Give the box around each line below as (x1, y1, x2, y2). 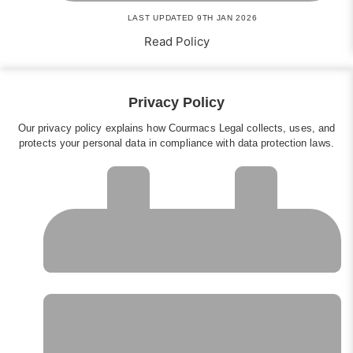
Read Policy (143, 34, 210, 50)
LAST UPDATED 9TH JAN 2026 (127, 13, 258, 23)
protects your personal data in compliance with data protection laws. (19, 137, 334, 150)
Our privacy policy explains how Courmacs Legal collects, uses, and (17, 122, 336, 135)
